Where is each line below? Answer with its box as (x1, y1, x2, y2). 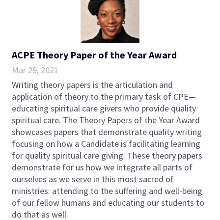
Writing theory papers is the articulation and (12, 79, 173, 91)
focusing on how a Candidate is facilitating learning (12, 138, 200, 150)
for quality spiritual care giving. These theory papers (12, 150, 202, 162)
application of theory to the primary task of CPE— (12, 91, 196, 103)
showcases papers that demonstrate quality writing (12, 126, 202, 138)
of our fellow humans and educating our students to (12, 197, 204, 209)
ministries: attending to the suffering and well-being (12, 185, 202, 197)
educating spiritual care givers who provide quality (12, 103, 196, 114)
